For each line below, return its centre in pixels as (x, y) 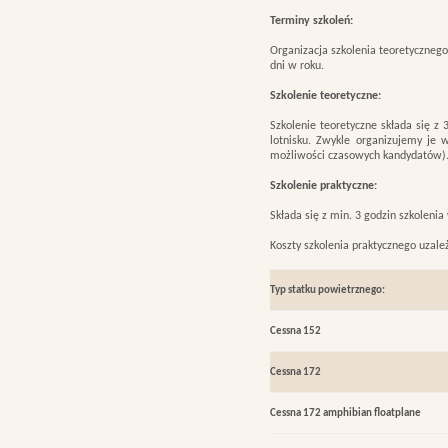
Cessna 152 (295, 331)
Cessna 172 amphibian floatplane (345, 413)
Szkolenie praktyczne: (323, 186)
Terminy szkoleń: (311, 21)
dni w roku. (297, 66)
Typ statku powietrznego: (327, 290)
